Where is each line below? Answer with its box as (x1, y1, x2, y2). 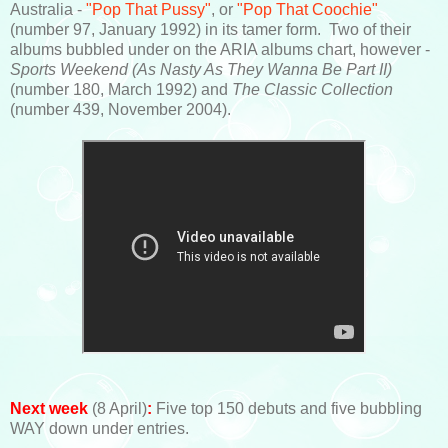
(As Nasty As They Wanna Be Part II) (132, 60, 392, 78)
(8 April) (88, 399, 147, 417)
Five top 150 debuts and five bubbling (152, 399, 422, 417)
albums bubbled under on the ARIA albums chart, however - (10, 40, 430, 58)
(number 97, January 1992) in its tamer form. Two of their (10, 20, 411, 38)
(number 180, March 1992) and (10, 80, 232, 98)
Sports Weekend (10, 60, 128, 78)
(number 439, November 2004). (10, 100, 231, 118)
